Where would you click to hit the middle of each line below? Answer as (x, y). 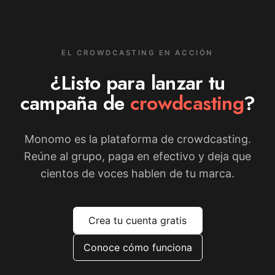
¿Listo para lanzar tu (137, 83)
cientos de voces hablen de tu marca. (137, 174)
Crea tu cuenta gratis (137, 221)
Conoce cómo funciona (137, 248)
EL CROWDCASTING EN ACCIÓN (137, 53)
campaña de (75, 103)
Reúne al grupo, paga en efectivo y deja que (137, 157)
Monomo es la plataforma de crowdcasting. (137, 139)
